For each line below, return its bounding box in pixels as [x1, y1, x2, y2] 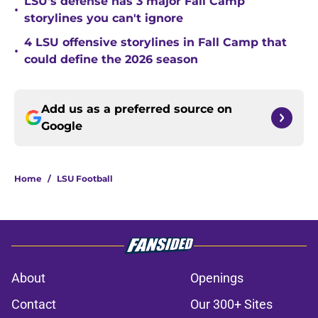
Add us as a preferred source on [41, 102, 232, 116]
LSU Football [57, 173, 113, 185]
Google [41, 119, 82, 133]
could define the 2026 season [24, 53, 198, 67]
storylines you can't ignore [24, 11, 183, 26]
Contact [11, 297, 56, 312]
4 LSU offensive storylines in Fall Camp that [24, 35, 287, 50]
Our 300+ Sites [190, 297, 273, 312]
